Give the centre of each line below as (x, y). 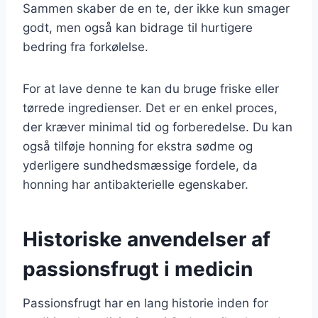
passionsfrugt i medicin (138, 269)
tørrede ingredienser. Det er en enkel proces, (150, 108)
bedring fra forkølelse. (86, 46)
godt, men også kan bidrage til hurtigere (138, 27)
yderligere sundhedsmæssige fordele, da (140, 165)
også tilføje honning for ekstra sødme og (138, 146)
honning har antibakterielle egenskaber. (136, 184)
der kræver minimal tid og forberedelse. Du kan (158, 127)
